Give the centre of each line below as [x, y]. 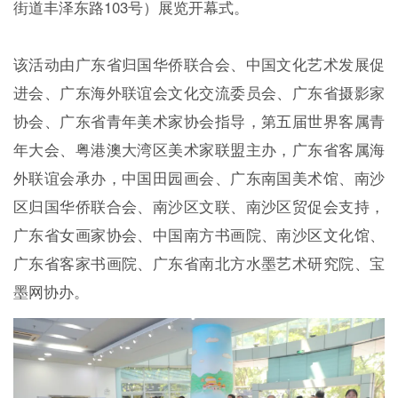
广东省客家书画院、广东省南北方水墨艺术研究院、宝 [199, 263]
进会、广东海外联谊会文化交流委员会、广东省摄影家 [199, 92]
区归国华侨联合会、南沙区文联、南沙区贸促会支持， [199, 206]
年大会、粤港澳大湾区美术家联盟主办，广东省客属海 [199, 149]
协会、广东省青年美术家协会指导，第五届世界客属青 [199, 120]
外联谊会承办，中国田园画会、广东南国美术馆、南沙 [199, 177]
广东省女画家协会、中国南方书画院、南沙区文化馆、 [199, 234]
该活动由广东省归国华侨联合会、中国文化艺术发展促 [199, 64]
